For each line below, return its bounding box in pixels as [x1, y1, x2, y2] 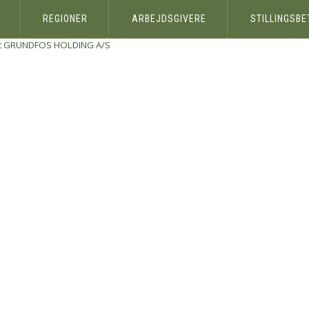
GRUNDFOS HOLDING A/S [3, 39, 110, 51]
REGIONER [42, 13, 88, 24]
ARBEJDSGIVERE [131, 13, 206, 24]
